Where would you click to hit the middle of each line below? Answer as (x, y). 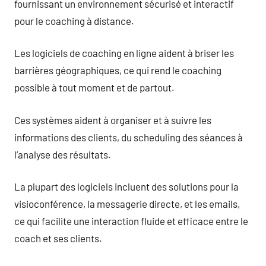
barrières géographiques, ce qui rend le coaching (118, 70)
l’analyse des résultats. (63, 154)
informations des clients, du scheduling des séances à (129, 137)
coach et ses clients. (58, 238)
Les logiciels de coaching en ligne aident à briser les (124, 53)
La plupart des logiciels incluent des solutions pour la (126, 186)
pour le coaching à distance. (74, 20)
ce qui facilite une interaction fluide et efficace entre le (131, 221)
